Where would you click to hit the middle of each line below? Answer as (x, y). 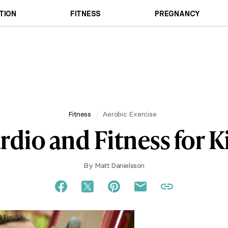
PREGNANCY (178, 13)
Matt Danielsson (120, 165)
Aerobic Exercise (129, 114)
